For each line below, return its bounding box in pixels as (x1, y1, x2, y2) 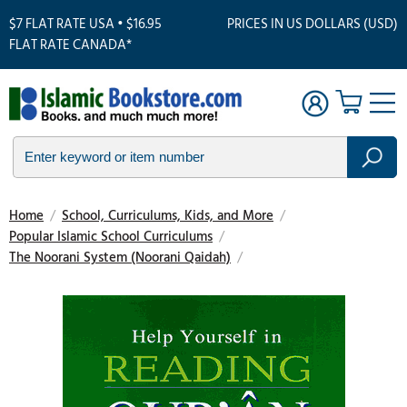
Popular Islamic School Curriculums (9, 226, 213, 247)
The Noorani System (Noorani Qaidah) (9, 247, 231, 268)
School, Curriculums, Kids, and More (62, 205, 273, 226)
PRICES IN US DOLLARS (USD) (227, 14, 398, 35)
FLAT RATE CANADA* (9, 35, 132, 55)
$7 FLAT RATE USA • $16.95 (9, 14, 162, 35)
